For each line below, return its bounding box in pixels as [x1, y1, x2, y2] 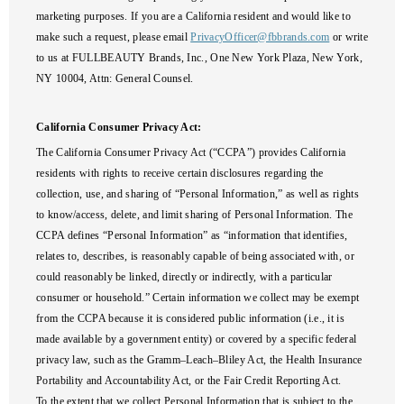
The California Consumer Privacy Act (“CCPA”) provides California [36, 146, 346, 159]
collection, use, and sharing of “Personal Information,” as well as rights [36, 188, 359, 200]
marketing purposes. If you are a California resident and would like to [36, 10, 351, 23]
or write [329, 31, 369, 43]
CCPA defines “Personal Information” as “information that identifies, [36, 229, 348, 242]
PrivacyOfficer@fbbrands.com [190, 31, 330, 43]
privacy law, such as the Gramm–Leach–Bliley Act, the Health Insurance [36, 353, 363, 366]
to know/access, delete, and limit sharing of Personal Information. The [36, 208, 353, 221]
